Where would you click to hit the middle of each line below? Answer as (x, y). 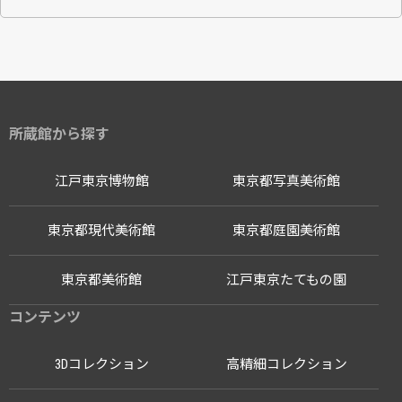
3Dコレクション (101, 364)
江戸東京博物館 (101, 181)
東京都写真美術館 (286, 181)
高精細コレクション (286, 364)
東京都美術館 (101, 280)
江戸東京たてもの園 (286, 280)
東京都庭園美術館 (286, 231)
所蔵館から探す (59, 134)
